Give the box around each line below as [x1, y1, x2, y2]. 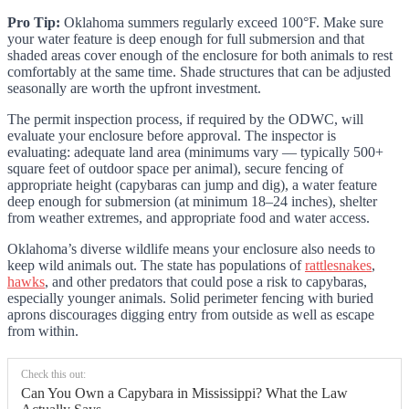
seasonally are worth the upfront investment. [7, 80, 261, 97]
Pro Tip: [7, 15, 60, 31]
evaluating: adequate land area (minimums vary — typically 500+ [7, 144, 383, 161]
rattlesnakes [305, 257, 372, 274]
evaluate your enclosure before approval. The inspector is [7, 128, 336, 144]
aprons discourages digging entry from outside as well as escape [7, 307, 374, 323]
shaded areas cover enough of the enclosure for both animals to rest [7, 47, 393, 64]
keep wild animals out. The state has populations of [7, 257, 305, 274]
